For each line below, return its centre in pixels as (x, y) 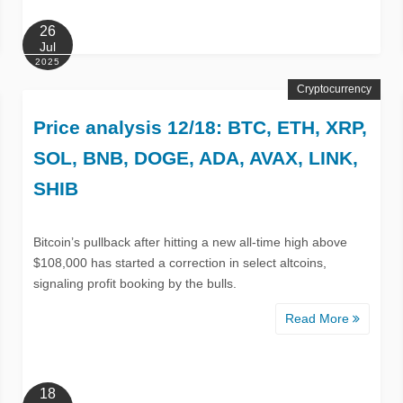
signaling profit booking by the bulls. (134, 283)
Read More (319, 318)
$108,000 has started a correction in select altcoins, (179, 262)
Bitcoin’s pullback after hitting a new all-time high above (190, 242)
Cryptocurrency (335, 89)
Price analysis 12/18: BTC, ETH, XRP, (200, 127)
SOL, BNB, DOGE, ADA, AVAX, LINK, (195, 157)
